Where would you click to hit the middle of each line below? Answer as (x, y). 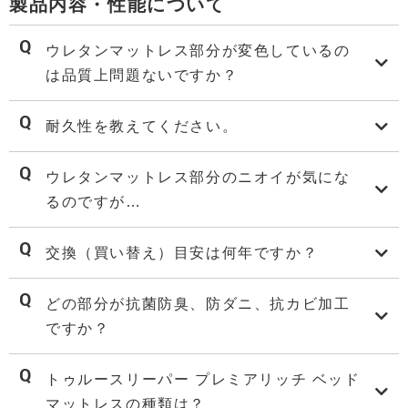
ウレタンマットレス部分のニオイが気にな (198, 177)
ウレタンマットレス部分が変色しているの (198, 51)
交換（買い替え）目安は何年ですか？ (182, 253)
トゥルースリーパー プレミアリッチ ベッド (203, 379)
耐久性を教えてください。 (142, 126)
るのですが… (94, 202)
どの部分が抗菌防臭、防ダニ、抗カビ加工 (198, 304)
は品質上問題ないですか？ (142, 75)
